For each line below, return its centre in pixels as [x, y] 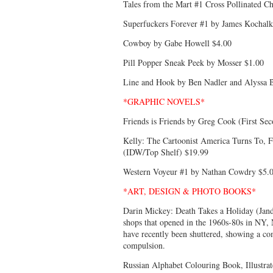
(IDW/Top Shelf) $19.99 [166, 152]
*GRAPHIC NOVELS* [164, 102]
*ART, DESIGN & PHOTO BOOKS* [190, 191]
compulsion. [144, 246]
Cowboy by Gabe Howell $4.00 [177, 43]
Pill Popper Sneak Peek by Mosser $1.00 [193, 63]
